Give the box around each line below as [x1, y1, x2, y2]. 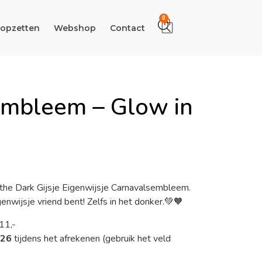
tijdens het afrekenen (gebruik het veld [11, 232, 171, 245]
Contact [109, 22, 145, 33]
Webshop [53, 22, 96, 33]
